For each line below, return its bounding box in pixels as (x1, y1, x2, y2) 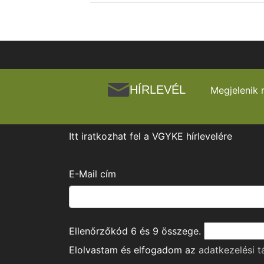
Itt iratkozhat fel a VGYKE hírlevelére (69, 130, 232, 143)
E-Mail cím (69, 168, 116, 180)
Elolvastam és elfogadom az (69, 244, 199, 256)
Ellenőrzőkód (69, 225, 131, 237)
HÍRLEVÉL (130, 83, 186, 97)
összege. (159, 225, 201, 237)
